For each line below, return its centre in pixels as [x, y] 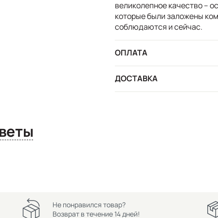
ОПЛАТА [131, 53]
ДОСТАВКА [136, 79]
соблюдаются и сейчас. [159, 27]
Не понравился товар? [89, 205]
